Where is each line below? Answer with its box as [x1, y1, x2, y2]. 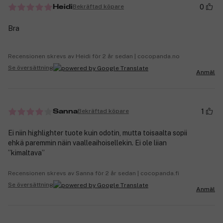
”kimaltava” [8, 148, 45, 157]
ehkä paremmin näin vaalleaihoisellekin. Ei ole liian [8, 138, 167, 147]
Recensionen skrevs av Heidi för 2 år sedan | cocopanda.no [8, 52, 180, 60]
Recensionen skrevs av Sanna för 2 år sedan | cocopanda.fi [8, 169, 179, 177]
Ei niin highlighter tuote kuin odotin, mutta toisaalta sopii [8, 128, 187, 137]
